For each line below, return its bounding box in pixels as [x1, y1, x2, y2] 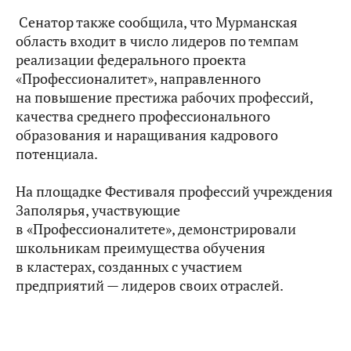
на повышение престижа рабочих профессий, [16, 89, 313, 107]
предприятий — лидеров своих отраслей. [16, 277, 284, 295]
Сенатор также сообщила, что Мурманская [16, 13, 298, 32]
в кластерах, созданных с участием [16, 258, 242, 277]
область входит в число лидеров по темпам [16, 32, 299, 51]
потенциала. [16, 145, 98, 164]
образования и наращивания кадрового [16, 126, 278, 145]
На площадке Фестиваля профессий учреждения [16, 183, 333, 201]
